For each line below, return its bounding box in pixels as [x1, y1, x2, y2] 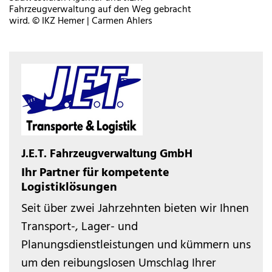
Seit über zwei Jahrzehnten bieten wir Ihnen [21, 199, 249, 219]
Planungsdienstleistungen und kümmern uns [21, 236, 251, 256]
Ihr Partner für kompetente [21, 163, 169, 183]
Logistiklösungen [21, 178, 117, 198]
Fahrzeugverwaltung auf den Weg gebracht [9, 2, 191, 18]
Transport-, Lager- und [21, 217, 138, 237]
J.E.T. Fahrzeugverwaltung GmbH [21, 145, 192, 164]
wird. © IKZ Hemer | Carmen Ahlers [9, 13, 152, 30]
